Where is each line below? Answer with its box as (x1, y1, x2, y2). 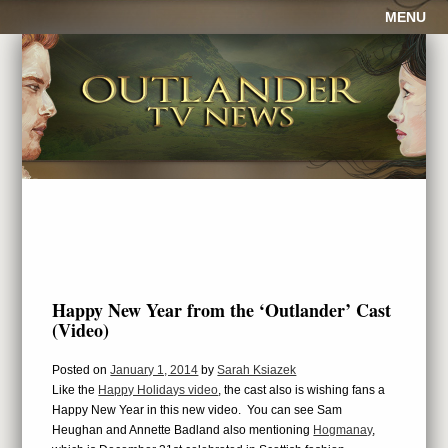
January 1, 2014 (110, 363, 199, 377)
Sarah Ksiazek (217, 363, 297, 377)
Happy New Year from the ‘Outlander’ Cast (52, 297, 392, 323)
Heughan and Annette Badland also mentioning (52, 423, 314, 437)
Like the (52, 383, 99, 397)
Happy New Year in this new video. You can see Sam (52, 403, 343, 417)
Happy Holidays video (98, 383, 219, 397)
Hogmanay (313, 423, 373, 437)
